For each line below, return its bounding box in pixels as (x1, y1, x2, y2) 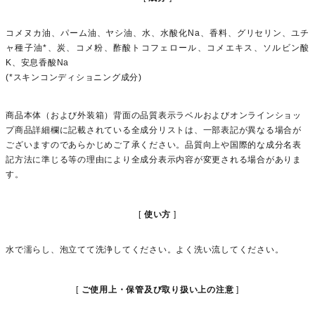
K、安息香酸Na (6, 58, 69, 68)
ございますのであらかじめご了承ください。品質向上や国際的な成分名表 (6, 140, 302, 150)
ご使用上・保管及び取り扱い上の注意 (81, 285, 234, 295)
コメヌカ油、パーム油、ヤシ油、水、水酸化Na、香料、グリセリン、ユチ (6, 28, 309, 39)
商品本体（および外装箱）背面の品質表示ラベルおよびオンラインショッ (6, 110, 302, 121)
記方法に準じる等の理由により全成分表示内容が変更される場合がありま (6, 155, 302, 165)
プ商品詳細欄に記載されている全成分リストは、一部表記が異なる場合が (6, 125, 302, 136)
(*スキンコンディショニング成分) (6, 72, 142, 83)
